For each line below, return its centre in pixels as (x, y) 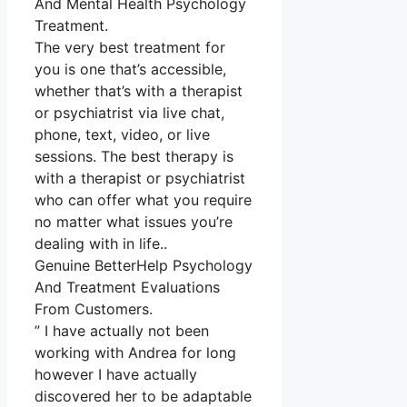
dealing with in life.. (101, 244)
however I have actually (116, 375)
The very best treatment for (130, 48)
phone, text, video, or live (122, 135)
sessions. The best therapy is (134, 157)
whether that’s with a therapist (139, 91)
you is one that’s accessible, (130, 69)
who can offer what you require (143, 200)
